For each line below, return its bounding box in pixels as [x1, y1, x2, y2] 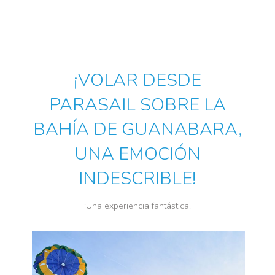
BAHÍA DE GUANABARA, [33, 117, 242, 142]
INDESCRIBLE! [79, 166, 196, 191]
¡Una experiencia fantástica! [84, 200, 191, 212]
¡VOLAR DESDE [74, 68, 201, 93]
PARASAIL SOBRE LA [49, 93, 226, 117]
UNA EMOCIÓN [74, 142, 201, 166]
